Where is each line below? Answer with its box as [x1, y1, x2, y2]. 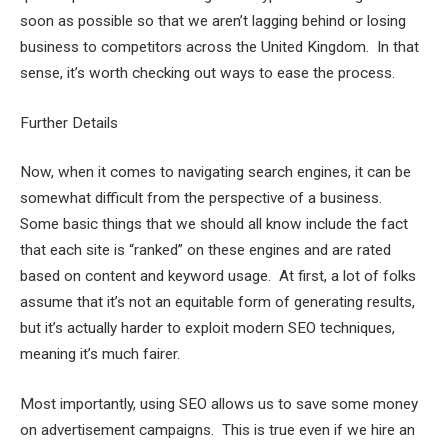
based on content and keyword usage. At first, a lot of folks [20, 267, 416, 286]
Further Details [20, 113, 118, 132]
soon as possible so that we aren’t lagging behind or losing [20, 12, 406, 31]
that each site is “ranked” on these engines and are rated [20, 241, 391, 260]
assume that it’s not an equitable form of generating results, [20, 293, 415, 312]
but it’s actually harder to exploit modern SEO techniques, [20, 319, 395, 338]
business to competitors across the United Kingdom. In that [20, 38, 419, 57]
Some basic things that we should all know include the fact [20, 215, 408, 234]
